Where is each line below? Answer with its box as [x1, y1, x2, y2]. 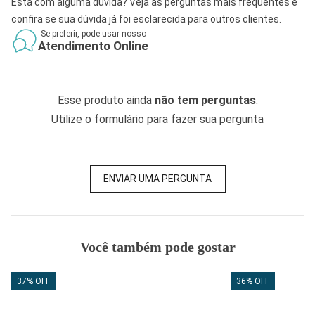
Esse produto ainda [57, 93, 155, 107]
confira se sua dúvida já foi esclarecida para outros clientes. [11, 13, 281, 25]
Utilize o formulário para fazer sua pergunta [51, 112, 264, 126]
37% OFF [17, 276, 50, 286]
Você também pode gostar [79, 238, 236, 255]
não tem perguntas [154, 93, 256, 107]
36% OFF [236, 276, 270, 286]
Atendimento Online [38, 38, 148, 53]
